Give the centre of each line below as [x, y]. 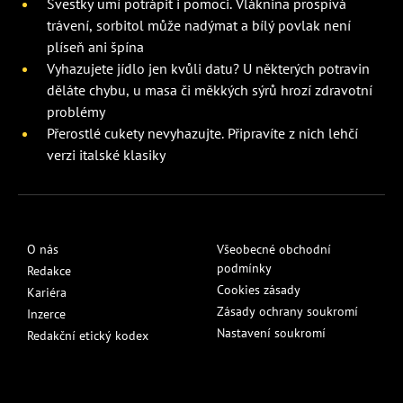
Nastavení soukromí [271, 332]
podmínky [244, 268]
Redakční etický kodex [88, 335]
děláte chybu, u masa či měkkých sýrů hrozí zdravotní [210, 90]
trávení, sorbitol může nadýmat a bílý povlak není [199, 25]
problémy [76, 111]
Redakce [49, 270]
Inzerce [46, 313]
